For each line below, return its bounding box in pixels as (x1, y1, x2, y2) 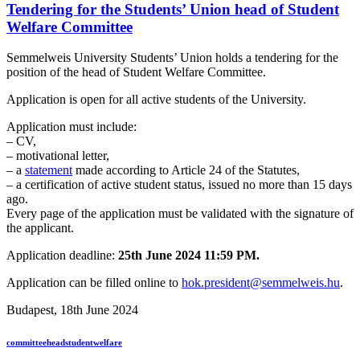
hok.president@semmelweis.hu (182, 276, 340, 290)
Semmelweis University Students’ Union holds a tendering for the (6, 51, 338, 65)
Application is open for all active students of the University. (6, 92, 306, 107)
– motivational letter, (6, 149, 109, 163)
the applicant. (6, 221, 74, 235)
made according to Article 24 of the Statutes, (72, 163, 300, 178)
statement (25, 163, 72, 178)
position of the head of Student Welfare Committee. (6, 65, 266, 80)
